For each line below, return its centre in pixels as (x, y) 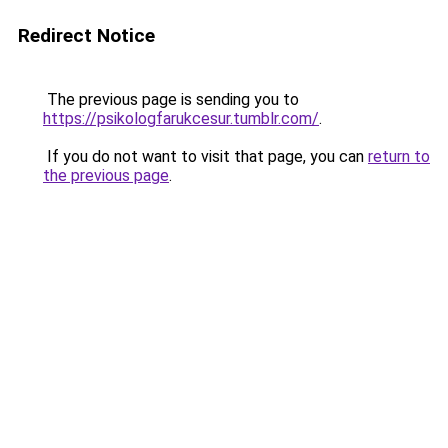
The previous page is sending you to (171, 99)
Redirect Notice (86, 35)
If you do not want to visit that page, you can (205, 156)
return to (399, 156)
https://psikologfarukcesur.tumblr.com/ (181, 118)
